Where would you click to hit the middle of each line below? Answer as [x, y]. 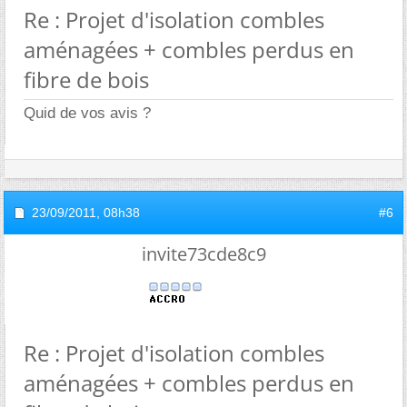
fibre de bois [86, 79]
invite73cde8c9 [203, 253]
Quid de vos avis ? [87, 113]
